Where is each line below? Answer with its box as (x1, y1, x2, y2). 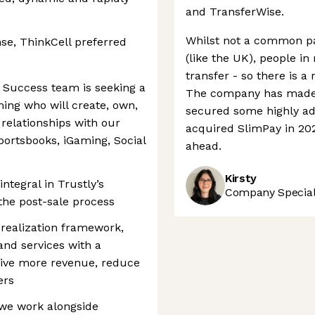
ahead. (186, 139, 221, 153)
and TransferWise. (186, 5, 284, 18)
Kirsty (225, 172, 257, 185)
